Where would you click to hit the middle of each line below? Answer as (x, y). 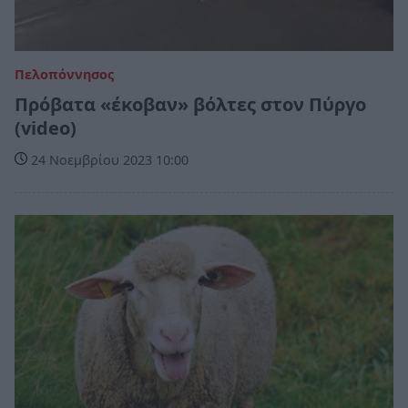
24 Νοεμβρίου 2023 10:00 (108, 159)
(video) (46, 127)
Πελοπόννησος (64, 74)
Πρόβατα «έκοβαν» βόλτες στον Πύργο (190, 104)
